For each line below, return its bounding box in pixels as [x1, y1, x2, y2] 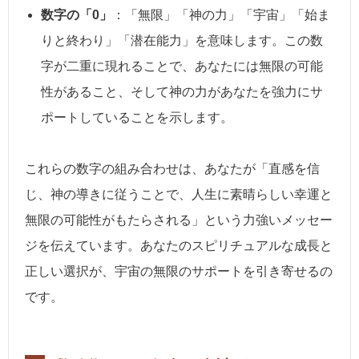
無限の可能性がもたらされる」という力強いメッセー [25, 212, 333, 227]
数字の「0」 [41, 7, 112, 22]
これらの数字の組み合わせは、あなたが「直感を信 [25, 161, 320, 175]
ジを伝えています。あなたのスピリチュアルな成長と [25, 238, 333, 252]
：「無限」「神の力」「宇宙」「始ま [112, 7, 330, 22]
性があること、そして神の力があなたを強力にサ [41, 84, 323, 99]
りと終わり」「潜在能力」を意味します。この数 [41, 33, 323, 47]
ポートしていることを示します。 [41, 110, 233, 124]
